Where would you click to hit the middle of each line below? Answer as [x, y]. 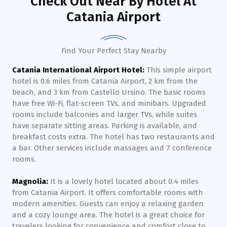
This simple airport [179, 70]
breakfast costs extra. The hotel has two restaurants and [113, 137]
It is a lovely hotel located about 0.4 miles [124, 181]
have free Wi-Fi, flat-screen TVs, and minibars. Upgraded [109, 103]
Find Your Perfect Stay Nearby [113, 51]
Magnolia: [31, 181]
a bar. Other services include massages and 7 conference [112, 148]
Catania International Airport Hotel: [78, 70]
